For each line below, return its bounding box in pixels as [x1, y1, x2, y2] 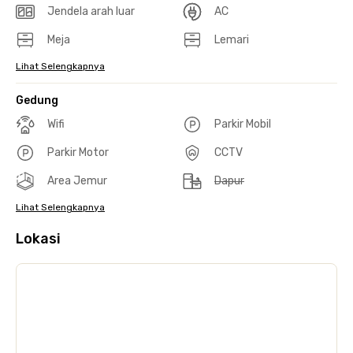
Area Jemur [47, 173, 107, 188]
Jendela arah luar [47, 4, 135, 18]
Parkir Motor [47, 145, 109, 159]
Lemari [214, 32, 249, 46]
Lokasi [16, 229, 61, 247]
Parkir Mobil [214, 117, 271, 131]
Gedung [16, 93, 58, 107]
